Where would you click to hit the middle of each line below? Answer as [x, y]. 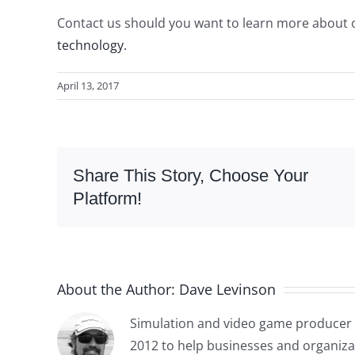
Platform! [107, 199]
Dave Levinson [227, 289]
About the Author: [118, 289]
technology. [92, 46]
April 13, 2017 [88, 86]
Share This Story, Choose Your [191, 176]
